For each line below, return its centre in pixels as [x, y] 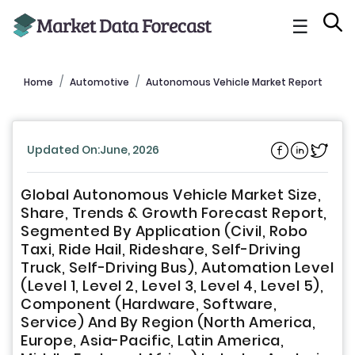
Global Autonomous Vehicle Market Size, [171, 195]
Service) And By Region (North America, [168, 323]
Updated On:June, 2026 [93, 150]
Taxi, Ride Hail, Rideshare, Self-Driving [160, 250]
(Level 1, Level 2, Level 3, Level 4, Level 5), [172, 286]
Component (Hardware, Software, [149, 304]
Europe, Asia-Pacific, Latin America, [152, 341]
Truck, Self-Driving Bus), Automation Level [177, 268]
